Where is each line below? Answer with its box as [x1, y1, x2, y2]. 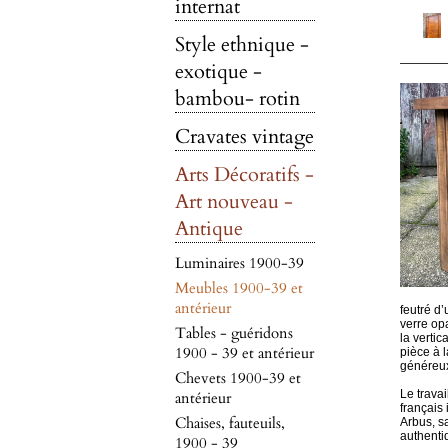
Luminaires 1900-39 [174, 253, 304, 273]
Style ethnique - [174, 31, 309, 58]
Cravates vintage [174, 123, 314, 150]
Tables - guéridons [174, 323, 293, 343]
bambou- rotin [174, 85, 300, 112]
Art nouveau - [174, 188, 293, 215]
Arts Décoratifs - [174, 161, 314, 188]
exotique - [174, 58, 262, 85]
